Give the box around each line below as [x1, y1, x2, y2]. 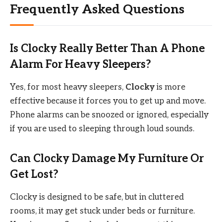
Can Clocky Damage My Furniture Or [10, 152, 204, 165]
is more [155, 82, 185, 93]
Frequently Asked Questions [10, 2, 184, 18]
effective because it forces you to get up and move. [10, 96, 206, 107]
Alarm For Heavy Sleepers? [10, 57, 151, 71]
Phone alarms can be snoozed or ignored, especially [10, 110, 209, 120]
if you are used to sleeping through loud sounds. [10, 124, 194, 134]
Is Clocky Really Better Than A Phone [10, 42, 205, 55]
